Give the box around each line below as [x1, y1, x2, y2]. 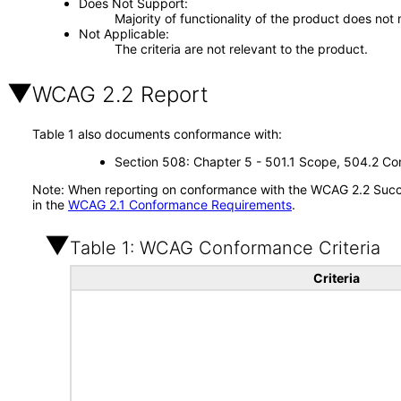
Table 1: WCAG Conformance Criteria [70, 237, 380, 259]
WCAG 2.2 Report [32, 81, 209, 107]
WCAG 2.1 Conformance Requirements [68, 197, 292, 212]
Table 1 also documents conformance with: [32, 126, 282, 141]
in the [32, 197, 68, 212]
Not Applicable [78, 26, 166, 41]
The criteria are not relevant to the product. [114, 41, 368, 56]
